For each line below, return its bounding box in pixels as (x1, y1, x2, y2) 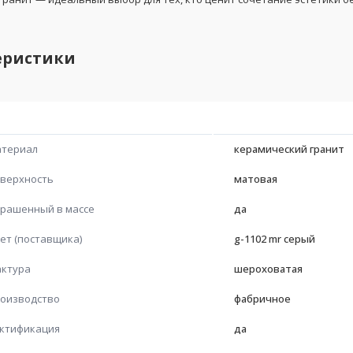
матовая (234, 171, 277, 186)
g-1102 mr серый (234, 231, 315, 246)
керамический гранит (234, 141, 344, 156)
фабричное (234, 291, 291, 306)
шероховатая (234, 261, 303, 276)
